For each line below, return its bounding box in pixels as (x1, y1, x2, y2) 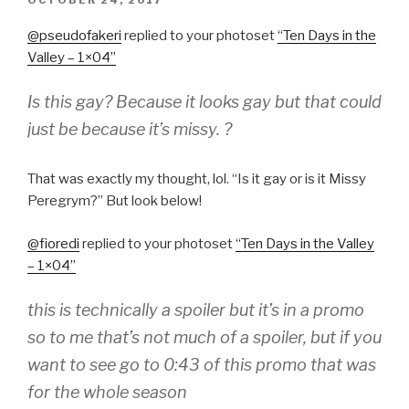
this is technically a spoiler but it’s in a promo (27, 300, 364, 320)
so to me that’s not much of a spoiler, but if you (27, 328, 382, 348)
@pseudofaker (27, 26, 119, 44)
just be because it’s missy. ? (27, 120, 232, 140)
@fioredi (27, 235, 79, 252)
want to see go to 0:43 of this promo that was (27, 355, 376, 375)
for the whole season (27, 383, 187, 403)
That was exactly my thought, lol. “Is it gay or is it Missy (27, 171, 366, 188)
